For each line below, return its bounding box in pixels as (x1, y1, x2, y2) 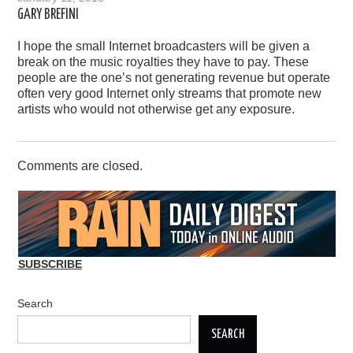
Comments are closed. (17, 159, 143, 173)
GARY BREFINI (17, 8, 80, 23)
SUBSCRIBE (17, 258, 82, 271)
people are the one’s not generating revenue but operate (17, 71, 331, 85)
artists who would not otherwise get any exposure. (17, 102, 295, 117)
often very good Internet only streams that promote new (17, 87, 322, 101)
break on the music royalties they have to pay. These (17, 55, 310, 69)
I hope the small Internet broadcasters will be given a (17, 39, 310, 54)
